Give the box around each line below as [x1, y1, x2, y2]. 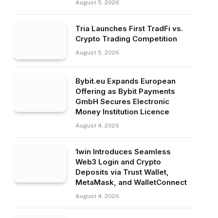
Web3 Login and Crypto [75, 157, 161, 166]
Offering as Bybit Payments [75, 87, 175, 96]
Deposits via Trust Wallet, [75, 167, 169, 177]
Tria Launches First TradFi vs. [75, 24, 183, 33]
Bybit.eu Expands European [75, 76, 176, 86]
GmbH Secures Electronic [75, 97, 169, 106]
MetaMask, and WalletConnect [75, 178, 187, 187]
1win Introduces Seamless [75, 147, 171, 156]
